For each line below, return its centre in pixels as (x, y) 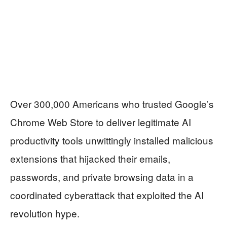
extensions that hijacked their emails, (90, 159)
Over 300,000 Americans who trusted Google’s (112, 104)
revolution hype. (45, 213)
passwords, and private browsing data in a (102, 177)
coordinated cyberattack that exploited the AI (107, 195)
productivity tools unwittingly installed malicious (112, 140)
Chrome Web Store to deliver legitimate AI (101, 122)
